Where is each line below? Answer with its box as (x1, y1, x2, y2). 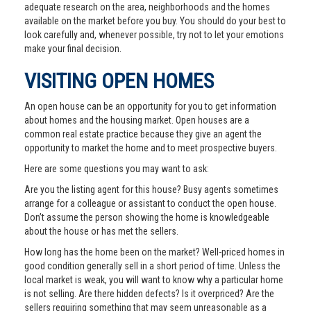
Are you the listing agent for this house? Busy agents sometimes (24, 184, 278, 195)
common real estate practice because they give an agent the (24, 128, 262, 140)
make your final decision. (24, 43, 121, 54)
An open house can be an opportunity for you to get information (24, 101, 276, 112)
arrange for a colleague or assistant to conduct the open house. (24, 198, 276, 209)
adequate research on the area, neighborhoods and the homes (24, 1, 270, 12)
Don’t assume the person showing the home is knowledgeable (24, 212, 269, 223)
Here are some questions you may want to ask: (24, 163, 209, 174)
